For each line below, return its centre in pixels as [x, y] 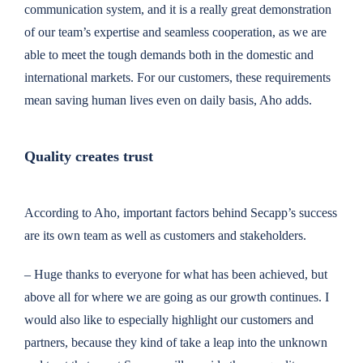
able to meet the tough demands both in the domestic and [169, 55]
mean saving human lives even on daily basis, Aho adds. [168, 100]
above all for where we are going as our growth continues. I [176, 297]
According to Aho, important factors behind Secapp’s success [180, 212]
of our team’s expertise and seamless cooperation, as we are [175, 32]
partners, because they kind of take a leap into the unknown [175, 342]
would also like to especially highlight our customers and [169, 319]
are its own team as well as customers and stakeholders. [165, 235]
